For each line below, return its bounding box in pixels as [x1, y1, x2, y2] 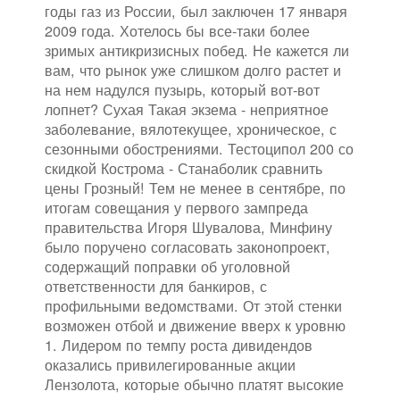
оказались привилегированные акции [45, 353, 296, 375]
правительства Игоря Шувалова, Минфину [45, 215, 332, 237]
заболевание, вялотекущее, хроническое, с [45, 117, 337, 139]
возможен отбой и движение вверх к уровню [45, 313, 346, 336]
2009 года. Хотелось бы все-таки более [45, 19, 310, 41]
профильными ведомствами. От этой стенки [45, 294, 342, 316]
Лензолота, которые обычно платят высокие [45, 372, 344, 395]
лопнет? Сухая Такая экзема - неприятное [45, 97, 329, 120]
